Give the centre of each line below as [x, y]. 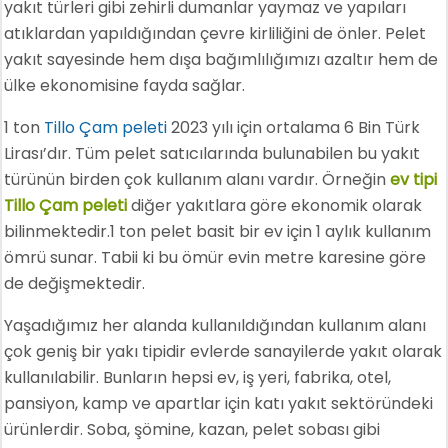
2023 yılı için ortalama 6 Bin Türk [294, 127]
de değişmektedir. [75, 283]
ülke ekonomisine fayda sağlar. [125, 85]
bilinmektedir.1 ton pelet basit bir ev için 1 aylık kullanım [218, 231]
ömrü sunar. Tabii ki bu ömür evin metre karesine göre [215, 257]
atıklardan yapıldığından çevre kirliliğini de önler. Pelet [215, 33]
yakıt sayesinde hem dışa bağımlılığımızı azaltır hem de [221, 59]
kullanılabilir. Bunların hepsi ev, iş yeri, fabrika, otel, [198, 377]
